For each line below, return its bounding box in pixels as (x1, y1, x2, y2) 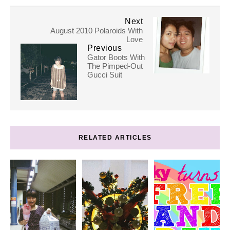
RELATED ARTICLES (78, 134, 152, 141)
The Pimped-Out (87, 62, 143, 70)
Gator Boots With (87, 53, 145, 62)
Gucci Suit (87, 70, 122, 79)
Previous (87, 44, 122, 52)
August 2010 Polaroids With (50, 26, 143, 35)
